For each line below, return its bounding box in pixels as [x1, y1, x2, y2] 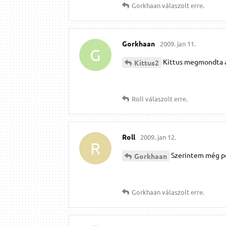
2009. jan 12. [140, 132, 176, 141]
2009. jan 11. [160, 39, 196, 48]
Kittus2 [134, 58, 159, 67]
